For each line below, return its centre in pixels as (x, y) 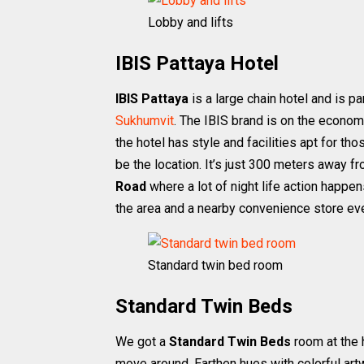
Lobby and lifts (191, 22)
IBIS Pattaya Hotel (197, 63)
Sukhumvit (145, 121)
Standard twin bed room (215, 265)
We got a (142, 342)
